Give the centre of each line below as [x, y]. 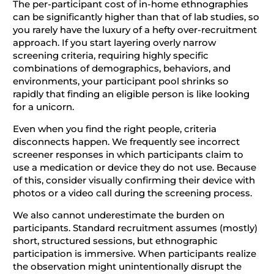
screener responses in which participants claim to [128, 154]
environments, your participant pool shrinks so [120, 81]
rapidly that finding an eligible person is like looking [131, 94]
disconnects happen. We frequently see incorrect [126, 142]
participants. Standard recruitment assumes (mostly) [135, 228]
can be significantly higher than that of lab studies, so [136, 17]
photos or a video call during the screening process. [132, 193]
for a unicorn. [43, 107]
